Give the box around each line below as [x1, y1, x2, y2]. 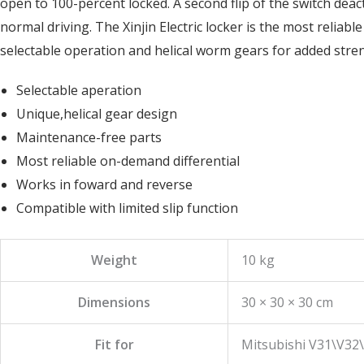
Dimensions [78, 292, 150, 311]
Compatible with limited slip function [16, 198, 238, 217]
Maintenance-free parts [16, 128, 162, 146]
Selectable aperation [16, 80, 141, 99]
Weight [91, 250, 137, 269]
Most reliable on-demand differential [16, 151, 240, 170]
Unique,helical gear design [16, 104, 177, 123]
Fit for [94, 335, 134, 353]
